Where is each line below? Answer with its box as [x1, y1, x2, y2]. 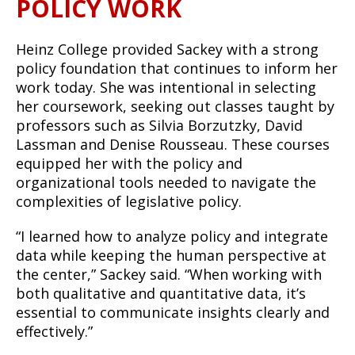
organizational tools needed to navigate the [16, 173, 316, 192]
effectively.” [16, 322, 93, 341]
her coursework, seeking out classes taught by [16, 97, 334, 116]
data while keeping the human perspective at [16, 246, 326, 265]
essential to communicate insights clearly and [16, 303, 330, 322]
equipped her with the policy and [16, 154, 242, 173]
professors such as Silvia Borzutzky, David [16, 116, 303, 135]
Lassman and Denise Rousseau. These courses [16, 135, 330, 154]
